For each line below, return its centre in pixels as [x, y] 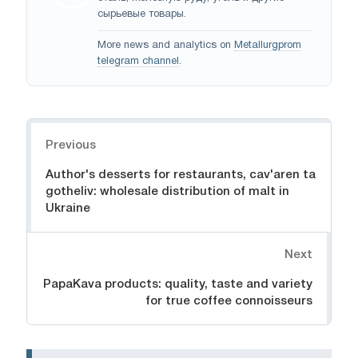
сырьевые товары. [142, 14]
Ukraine [68, 208]
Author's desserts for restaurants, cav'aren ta [181, 175]
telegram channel [138, 61]
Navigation [59, 127]
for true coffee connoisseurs [229, 301]
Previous [71, 145]
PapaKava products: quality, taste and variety [178, 284]
